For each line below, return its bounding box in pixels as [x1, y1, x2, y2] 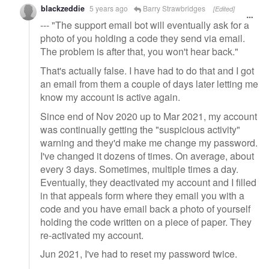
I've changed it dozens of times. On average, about [40, 148, 254, 163]
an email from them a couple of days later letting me [40, 76, 258, 91]
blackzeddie [41, 2, 85, 14]
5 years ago [89, 2, 128, 13]
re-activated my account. [40, 228, 144, 242]
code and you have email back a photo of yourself [40, 201, 250, 216]
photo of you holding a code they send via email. [40, 31, 245, 46]
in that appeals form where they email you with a [40, 188, 244, 202]
